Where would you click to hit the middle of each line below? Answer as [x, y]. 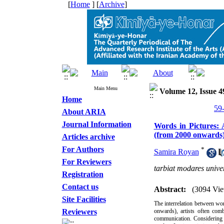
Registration [82, 174]
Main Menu [105, 88]
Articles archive [88, 137]
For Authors [83, 149]
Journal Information [96, 124]
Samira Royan [176, 152]
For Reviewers [86, 162]
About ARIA [84, 112]
